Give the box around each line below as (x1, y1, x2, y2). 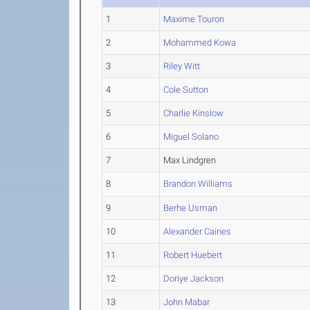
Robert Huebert (163, 250, 223, 260)
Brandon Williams (163, 179, 233, 189)
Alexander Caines (163, 226, 232, 237)
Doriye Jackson (163, 273, 224, 284)
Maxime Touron (163, 14, 225, 24)
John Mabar (163, 297, 210, 307)
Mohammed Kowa (163, 37, 237, 48)
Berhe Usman (163, 203, 218, 213)
